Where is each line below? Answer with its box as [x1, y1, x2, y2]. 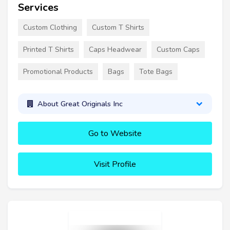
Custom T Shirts [92, 22, 144, 32]
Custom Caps [157, 44, 200, 54]
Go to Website [88, 128, 142, 140]
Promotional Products [23, 66, 93, 76]
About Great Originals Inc [37, 99, 123, 109]
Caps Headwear [89, 44, 142, 54]
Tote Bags [139, 66, 172, 76]
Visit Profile [94, 159, 136, 170]
